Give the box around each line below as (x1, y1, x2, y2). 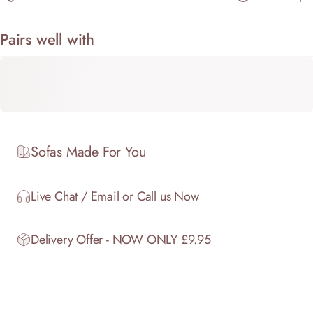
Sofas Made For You (31, 141, 147, 162)
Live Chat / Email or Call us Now (31, 187, 199, 205)
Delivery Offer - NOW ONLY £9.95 (31, 230, 211, 249)
